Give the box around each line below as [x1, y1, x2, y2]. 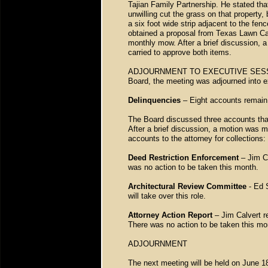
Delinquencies [128, 96, 181, 105]
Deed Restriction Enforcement [128, 153, 239, 162]
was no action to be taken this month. [128, 163, 258, 172]
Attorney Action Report [128, 211, 212, 220]
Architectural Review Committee [128, 182, 246, 191]
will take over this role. [128, 191, 211, 200]
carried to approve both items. [128, 48, 232, 57]
